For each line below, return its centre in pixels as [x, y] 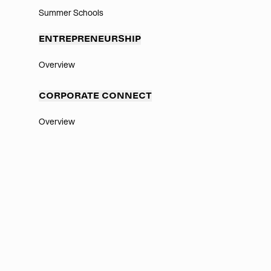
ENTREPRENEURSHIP [90, 39]
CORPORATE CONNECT [95, 96]
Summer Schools [71, 13]
